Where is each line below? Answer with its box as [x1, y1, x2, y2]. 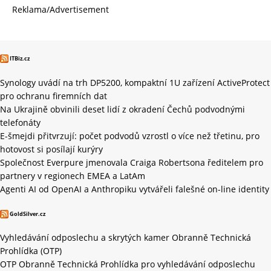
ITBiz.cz [10, 54, 30, 62]
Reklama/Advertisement [12, 4, 109, 16]
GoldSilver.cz [10, 209, 45, 218]
